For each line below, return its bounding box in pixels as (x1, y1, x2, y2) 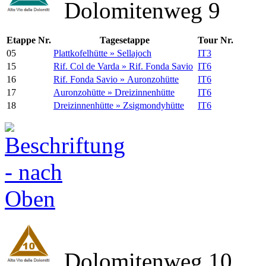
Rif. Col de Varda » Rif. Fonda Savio (53, 61, 193, 72)
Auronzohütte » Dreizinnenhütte (53, 87, 175, 98)
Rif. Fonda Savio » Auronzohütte (53, 74, 179, 85)
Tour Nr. (198, 35, 233, 46)
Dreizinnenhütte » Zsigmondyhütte (53, 100, 184, 111)
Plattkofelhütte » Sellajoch (53, 48, 151, 59)
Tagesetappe (99, 35, 150, 46)
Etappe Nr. (7, 35, 51, 46)
